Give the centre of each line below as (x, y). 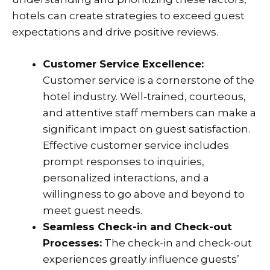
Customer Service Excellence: (123, 64)
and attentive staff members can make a (149, 112)
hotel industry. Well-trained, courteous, (144, 96)
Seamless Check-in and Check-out (137, 226)
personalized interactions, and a (126, 177)
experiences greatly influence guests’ (141, 259)
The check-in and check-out (177, 243)
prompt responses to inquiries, (124, 161)
